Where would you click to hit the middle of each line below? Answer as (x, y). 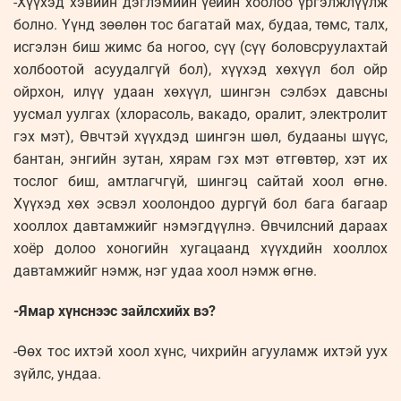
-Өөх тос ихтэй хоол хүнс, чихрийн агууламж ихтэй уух (200, 352)
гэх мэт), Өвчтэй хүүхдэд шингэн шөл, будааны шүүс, (200, 137)
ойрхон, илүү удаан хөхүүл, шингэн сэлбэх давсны (200, 92)
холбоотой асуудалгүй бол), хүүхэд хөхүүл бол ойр (200, 70)
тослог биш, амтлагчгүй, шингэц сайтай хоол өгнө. (200, 182)
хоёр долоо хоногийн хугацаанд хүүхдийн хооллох (200, 249)
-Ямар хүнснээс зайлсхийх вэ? (115, 311)
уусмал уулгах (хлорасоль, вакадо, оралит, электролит (200, 115)
